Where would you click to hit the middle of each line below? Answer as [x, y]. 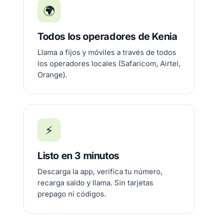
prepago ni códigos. [72, 194]
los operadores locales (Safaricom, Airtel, [109, 64]
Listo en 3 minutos [78, 156]
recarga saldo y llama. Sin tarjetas [95, 183]
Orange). [52, 75]
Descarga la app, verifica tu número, [100, 172]
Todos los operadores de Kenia [108, 36]
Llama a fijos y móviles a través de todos [107, 52]
